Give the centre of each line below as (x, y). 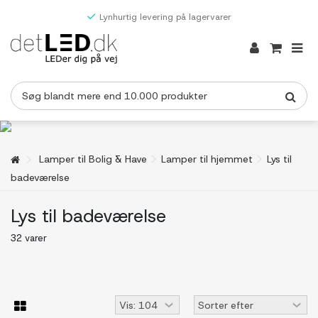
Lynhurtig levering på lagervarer (165, 17)
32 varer (29, 238)
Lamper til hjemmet (207, 159)
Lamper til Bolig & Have (93, 159)
